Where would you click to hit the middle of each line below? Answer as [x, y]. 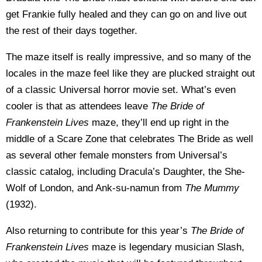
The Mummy [212, 188]
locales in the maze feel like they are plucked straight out [130, 73]
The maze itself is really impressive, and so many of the [128, 57]
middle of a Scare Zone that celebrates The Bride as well [130, 139]
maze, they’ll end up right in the [160, 122]
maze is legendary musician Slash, [168, 247]
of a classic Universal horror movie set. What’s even [121, 89]
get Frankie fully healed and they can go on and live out [126, 14]
